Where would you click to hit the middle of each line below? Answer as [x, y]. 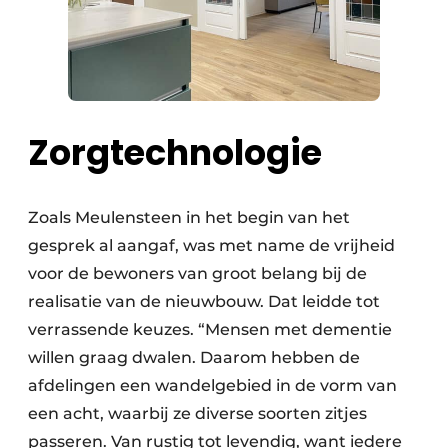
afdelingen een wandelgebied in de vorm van [212, 385]
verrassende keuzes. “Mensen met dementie [210, 329]
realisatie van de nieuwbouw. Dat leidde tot [204, 301]
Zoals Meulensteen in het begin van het [189, 217]
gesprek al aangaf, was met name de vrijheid [211, 245]
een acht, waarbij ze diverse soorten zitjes [197, 413]
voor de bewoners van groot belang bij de [197, 273]
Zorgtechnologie [175, 152]
